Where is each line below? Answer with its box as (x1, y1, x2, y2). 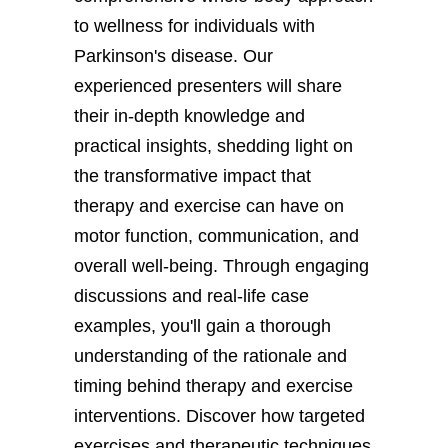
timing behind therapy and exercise (74, 376, 353, 396)
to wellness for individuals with (74, 16, 315, 36)
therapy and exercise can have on (74, 196, 344, 216)
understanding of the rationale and (74, 346, 347, 366)
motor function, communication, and (74, 226, 359, 246)
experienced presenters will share (74, 76, 342, 96)
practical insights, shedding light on (74, 136, 353, 156)
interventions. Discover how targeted (74, 406, 365, 426)
